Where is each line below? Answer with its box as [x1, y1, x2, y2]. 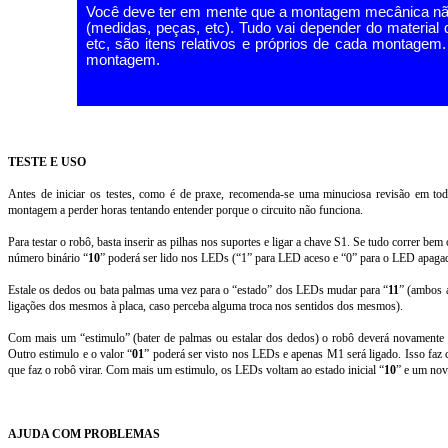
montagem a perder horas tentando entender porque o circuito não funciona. [8, 203, 363, 217]
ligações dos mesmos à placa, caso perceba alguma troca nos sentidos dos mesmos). [8, 299, 403, 313]
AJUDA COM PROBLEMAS [8, 427, 160, 441]
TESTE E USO [8, 155, 86, 169]
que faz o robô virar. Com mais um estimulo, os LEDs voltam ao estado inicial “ [8, 363, 384, 377]
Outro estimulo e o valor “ [8, 347, 133, 361]
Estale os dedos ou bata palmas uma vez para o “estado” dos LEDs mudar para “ [8, 283, 389, 297]
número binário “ [8, 251, 88, 265]
